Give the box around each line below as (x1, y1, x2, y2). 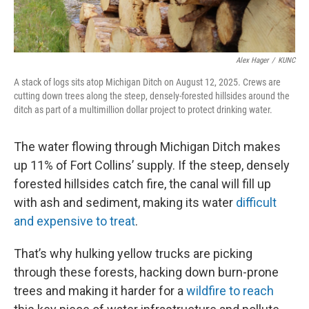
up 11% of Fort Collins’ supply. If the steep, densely (14, 157, 290, 172)
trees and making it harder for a (14, 283, 186, 298)
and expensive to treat (14, 213, 135, 228)
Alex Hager (236, 55, 268, 65)
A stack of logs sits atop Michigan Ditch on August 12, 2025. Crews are (14, 76, 281, 88)
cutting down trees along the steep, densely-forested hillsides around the (14, 90, 290, 101)
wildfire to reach (186, 283, 274, 298)
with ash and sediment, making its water (14, 195, 236, 210)
